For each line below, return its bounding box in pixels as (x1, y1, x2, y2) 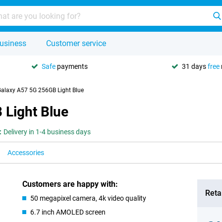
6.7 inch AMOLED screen (30, 208, 106, 216)
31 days (182, 62, 208, 70)
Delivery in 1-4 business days (3, 128, 91, 136)
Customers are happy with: (22, 179, 118, 189)
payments (55, 62, 88, 70)
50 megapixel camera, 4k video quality (30, 194, 147, 202)
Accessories (7, 149, 44, 157)
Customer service (46, 39, 106, 48)
